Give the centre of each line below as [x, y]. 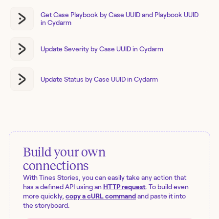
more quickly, [44, 196]
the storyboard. [46, 206]
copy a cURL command [101, 196]
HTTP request [124, 187]
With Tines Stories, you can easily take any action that [105, 178]
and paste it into [162, 196]
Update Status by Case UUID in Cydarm [99, 79]
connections [56, 166]
